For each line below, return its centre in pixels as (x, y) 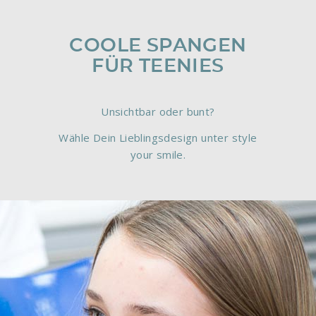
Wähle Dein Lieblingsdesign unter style (158, 137)
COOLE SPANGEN (158, 46)
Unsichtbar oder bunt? (158, 111)
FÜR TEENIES (158, 66)
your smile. (158, 154)
